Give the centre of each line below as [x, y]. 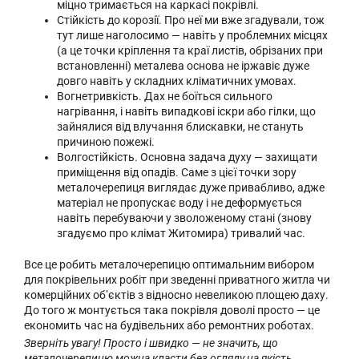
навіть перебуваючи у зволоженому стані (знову [185, 218]
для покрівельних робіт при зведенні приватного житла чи [177, 280]
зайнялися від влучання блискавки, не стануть [181, 126]
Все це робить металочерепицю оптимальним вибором [169, 265]
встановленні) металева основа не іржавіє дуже [184, 65]
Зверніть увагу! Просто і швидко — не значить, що [151, 343]
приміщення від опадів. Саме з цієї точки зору [177, 172]
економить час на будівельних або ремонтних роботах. [169, 326]
